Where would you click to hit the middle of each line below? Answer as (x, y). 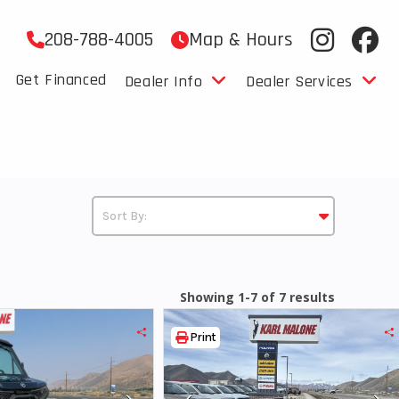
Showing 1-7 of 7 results (257, 297)
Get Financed (61, 80)
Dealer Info (163, 81)
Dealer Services (299, 81)
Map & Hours (240, 40)
